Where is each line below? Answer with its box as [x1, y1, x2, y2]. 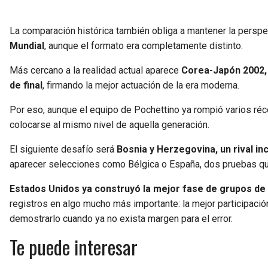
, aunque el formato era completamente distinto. [44, 39, 245, 51]
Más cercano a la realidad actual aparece [10, 64, 179, 76]
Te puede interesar [10, 232, 138, 261]
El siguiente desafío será [10, 143, 117, 155]
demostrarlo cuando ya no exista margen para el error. [10, 212, 233, 224]
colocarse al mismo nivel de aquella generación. [10, 118, 209, 130]
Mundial [10, 39, 44, 51]
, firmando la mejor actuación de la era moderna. [42, 79, 239, 91]
